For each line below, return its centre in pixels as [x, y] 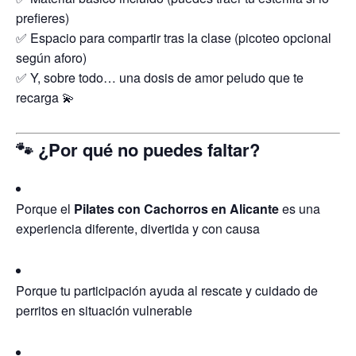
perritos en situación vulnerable [104, 310]
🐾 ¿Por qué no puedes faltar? [138, 149]
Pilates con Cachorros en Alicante [176, 209]
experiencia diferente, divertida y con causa [138, 228]
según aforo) [51, 57]
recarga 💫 [45, 97]
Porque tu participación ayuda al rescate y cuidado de [167, 290]
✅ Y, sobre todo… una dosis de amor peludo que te [160, 77]
